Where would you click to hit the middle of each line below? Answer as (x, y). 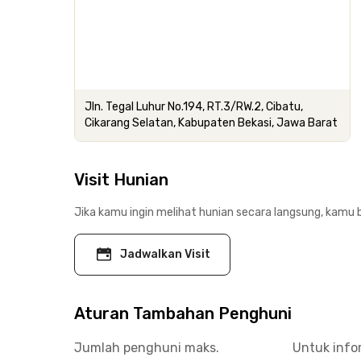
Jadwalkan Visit (165, 254)
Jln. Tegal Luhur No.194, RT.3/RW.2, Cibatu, (194, 107)
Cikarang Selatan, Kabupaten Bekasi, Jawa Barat (211, 123)
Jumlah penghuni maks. (147, 348)
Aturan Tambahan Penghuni (183, 313)
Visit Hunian (121, 180)
